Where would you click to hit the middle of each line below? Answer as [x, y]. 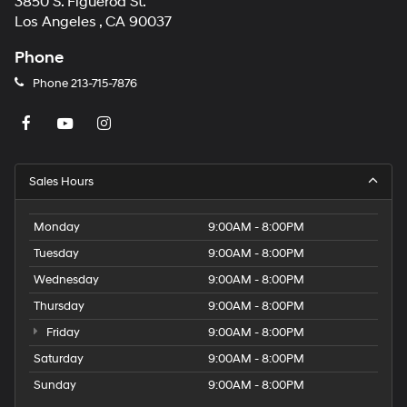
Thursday [59, 307]
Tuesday [56, 254]
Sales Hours [61, 182]
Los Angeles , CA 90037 [93, 22]
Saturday [59, 359]
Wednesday [66, 280]
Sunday [55, 386]
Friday [61, 333]
